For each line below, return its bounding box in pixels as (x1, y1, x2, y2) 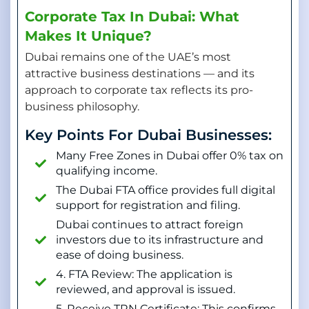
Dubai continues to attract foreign (56, 218, 243, 232)
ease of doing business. (56, 248, 183, 262)
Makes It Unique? (25, 27, 152, 44)
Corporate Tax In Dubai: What (25, 8, 239, 25)
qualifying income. (56, 164, 157, 178)
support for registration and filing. (56, 199, 240, 212)
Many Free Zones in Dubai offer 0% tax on (56, 149, 283, 163)
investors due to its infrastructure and (56, 233, 263, 247)
